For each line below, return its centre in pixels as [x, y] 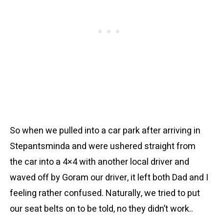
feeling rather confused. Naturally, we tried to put [105, 193]
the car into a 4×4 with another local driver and [99, 162]
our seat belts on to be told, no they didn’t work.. [101, 209]
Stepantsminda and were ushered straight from [103, 146]
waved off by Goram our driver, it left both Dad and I [109, 178]
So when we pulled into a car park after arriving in [105, 131]
